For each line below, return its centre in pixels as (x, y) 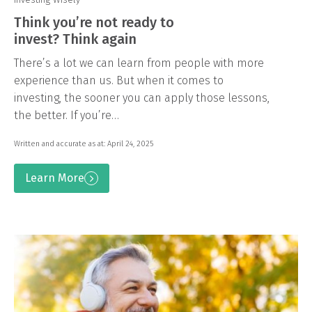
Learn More (55, 178)
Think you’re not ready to (94, 22)
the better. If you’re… (67, 115)
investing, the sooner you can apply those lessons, (142, 97)
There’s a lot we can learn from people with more (139, 63)
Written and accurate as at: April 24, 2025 (84, 143)
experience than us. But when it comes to (119, 80)
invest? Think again (75, 39)
